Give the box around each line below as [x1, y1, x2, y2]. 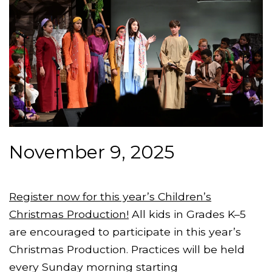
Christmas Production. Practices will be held [9, 242, 245, 256]
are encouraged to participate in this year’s [9, 225, 241, 238]
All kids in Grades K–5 [129, 207, 246, 220]
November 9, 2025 [9, 140, 174, 163]
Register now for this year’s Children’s [9, 189, 211, 203]
